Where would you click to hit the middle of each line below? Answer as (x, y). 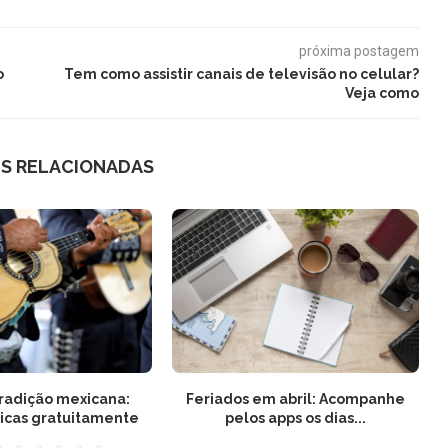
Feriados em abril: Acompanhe (296, 399)
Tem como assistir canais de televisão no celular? (241, 73)
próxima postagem (358, 50)
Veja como (381, 92)
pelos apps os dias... (296, 418)
